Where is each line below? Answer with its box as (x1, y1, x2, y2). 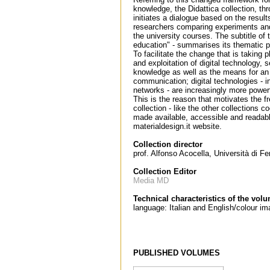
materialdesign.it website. (133, 122, 222, 131)
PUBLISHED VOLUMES (133, 248, 220, 257)
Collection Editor (133, 167, 196, 176)
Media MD (133, 176, 169, 185)
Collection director (133, 140, 202, 149)
